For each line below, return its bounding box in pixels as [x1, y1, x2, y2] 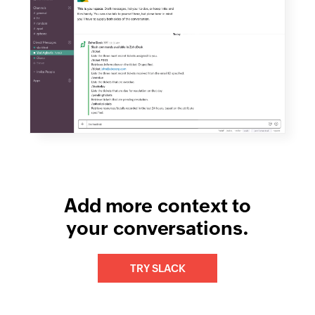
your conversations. [66, 217, 249, 240]
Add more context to [63, 195, 252, 217]
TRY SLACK [129, 262, 186, 275]
